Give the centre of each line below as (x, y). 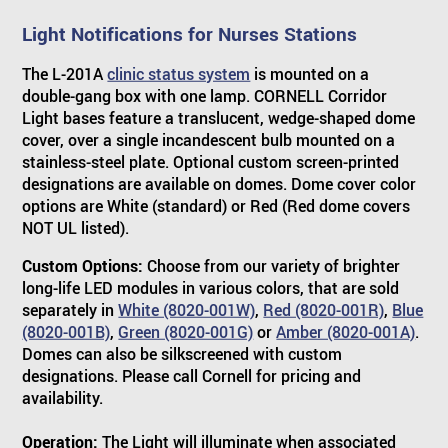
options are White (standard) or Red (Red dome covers (216, 206)
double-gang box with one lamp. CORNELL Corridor (205, 96)
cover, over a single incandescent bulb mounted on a (209, 140)
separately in (70, 310)
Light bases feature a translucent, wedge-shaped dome (219, 118)
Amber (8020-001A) (346, 332)
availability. (63, 398)
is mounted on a (310, 74)
